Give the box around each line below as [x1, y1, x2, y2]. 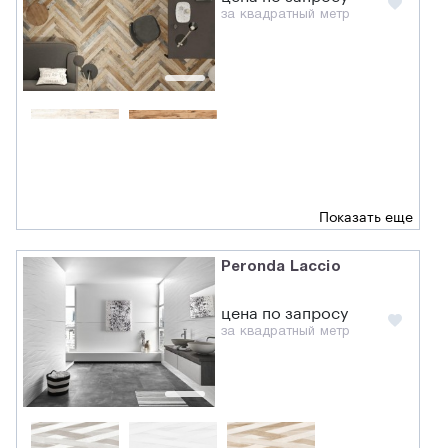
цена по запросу [221, 305, 349, 322]
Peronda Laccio [221, 259, 341, 274]
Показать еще [319, 210, 414, 225]
